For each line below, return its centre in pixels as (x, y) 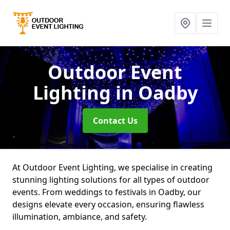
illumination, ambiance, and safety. (80, 217)
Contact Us (115, 121)
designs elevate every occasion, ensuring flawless (108, 204)
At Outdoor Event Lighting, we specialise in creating (112, 167)
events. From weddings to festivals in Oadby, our (107, 192)
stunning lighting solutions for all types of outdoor (111, 180)
